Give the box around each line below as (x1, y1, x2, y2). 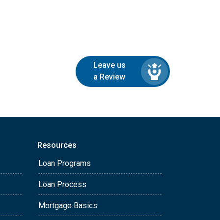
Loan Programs (38, 159, 91, 168)
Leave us (93, 60, 126, 70)
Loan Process (38, 180, 86, 189)
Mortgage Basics (38, 201, 97, 210)
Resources (37, 140, 77, 150)
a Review (93, 72, 126, 82)
